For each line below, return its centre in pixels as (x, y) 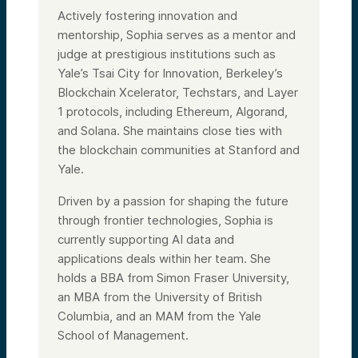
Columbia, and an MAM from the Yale (159, 316)
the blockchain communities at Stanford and (179, 149)
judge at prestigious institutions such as (167, 54)
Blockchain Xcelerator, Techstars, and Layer (178, 92)
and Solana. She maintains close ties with (170, 130)
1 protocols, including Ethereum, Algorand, (173, 111)
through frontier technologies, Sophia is (165, 220)
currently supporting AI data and (146, 239)
